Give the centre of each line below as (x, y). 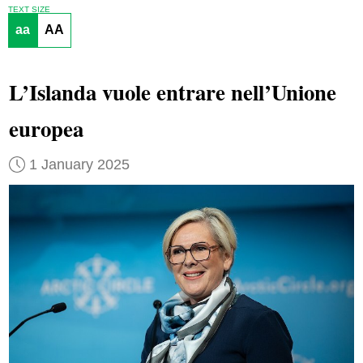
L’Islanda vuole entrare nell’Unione (172, 92)
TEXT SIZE (29, 9)
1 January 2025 (79, 164)
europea (46, 129)
